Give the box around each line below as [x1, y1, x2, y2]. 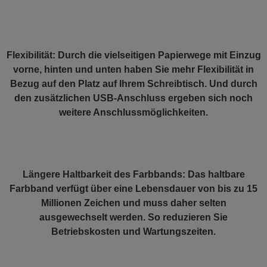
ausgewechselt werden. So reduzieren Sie [39, 212, 228, 222]
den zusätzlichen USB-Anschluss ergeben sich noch [14, 93, 253, 103]
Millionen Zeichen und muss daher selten [41, 198, 226, 208]
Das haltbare [185, 169, 245, 179]
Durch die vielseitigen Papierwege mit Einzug [55, 50, 261, 60]
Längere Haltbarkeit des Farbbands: [22, 169, 185, 179]
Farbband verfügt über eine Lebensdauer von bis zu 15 [10, 184, 257, 194]
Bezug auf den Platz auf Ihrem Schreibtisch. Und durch [10, 79, 257, 89]
